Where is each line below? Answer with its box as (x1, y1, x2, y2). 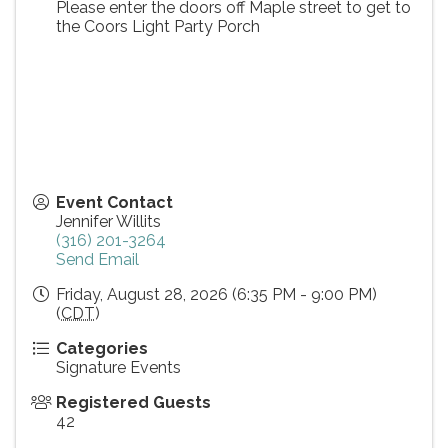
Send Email (56, 249, 139, 269)
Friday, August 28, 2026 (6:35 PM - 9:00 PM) (56, 284, 377, 304)
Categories (56, 338, 148, 358)
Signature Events (56, 357, 181, 377)
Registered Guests (56, 392, 211, 412)
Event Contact (56, 192, 173, 212)
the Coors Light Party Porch (56, 16, 260, 36)
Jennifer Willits (56, 211, 161, 231)
